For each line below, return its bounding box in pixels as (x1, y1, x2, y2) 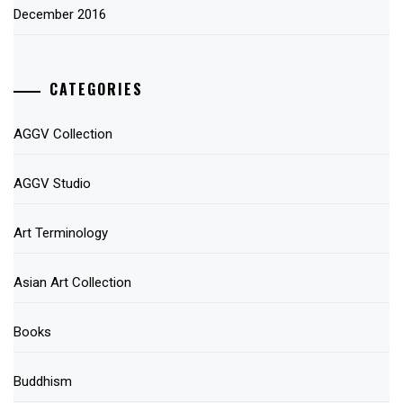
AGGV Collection (13, 126, 112, 143)
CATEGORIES (49, 78, 143, 101)
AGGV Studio (13, 175, 91, 193)
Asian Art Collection (13, 274, 131, 291)
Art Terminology (13, 225, 108, 242)
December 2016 (13, 5, 106, 22)
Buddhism (13, 373, 72, 390)
